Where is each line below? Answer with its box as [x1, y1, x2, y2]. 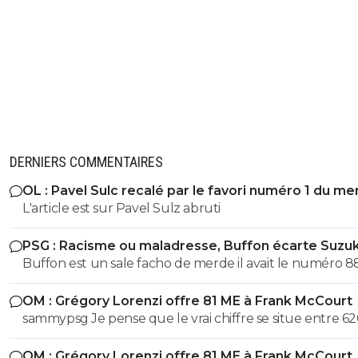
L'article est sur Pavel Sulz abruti [22, 201, 221, 217]
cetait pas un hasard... [22, 275, 151, 291]
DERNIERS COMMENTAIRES [10, 153, 163, 171]
